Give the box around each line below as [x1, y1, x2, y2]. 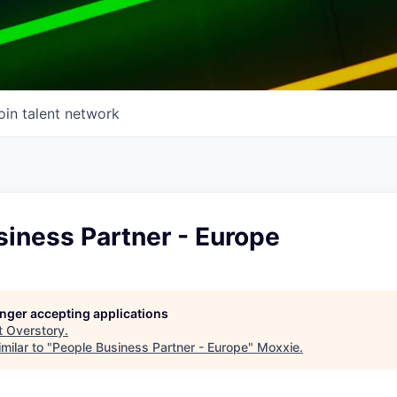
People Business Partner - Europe [52, 339, 248, 354]
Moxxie [257, 339, 300, 354]
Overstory [6, 323, 65, 338]
